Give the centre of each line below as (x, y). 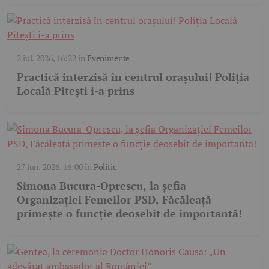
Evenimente (108, 58)
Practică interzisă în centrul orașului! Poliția (133, 77)
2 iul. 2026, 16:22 (47, 58)
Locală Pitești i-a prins (76, 91)
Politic (105, 167)
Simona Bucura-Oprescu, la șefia (101, 186)
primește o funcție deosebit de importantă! (129, 213)
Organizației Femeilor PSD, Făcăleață (114, 200)
